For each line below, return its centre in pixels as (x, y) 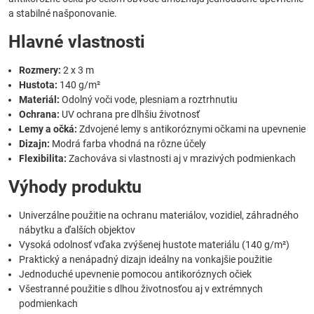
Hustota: (38, 85)
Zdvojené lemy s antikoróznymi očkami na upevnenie (191, 129)
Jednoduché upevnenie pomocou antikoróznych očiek (135, 274)
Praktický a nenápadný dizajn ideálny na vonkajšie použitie (145, 260)
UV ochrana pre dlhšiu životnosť (130, 115)
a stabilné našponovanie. (63, 14)
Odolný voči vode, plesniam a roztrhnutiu (149, 100)
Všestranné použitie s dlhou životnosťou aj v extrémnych (141, 289)
